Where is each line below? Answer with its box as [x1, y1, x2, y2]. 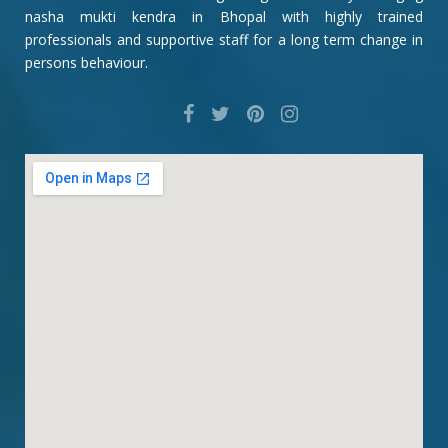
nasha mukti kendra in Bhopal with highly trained [25, 6, 423, 26]
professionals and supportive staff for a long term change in [25, 29, 423, 49]
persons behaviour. [25, 52, 148, 72]
